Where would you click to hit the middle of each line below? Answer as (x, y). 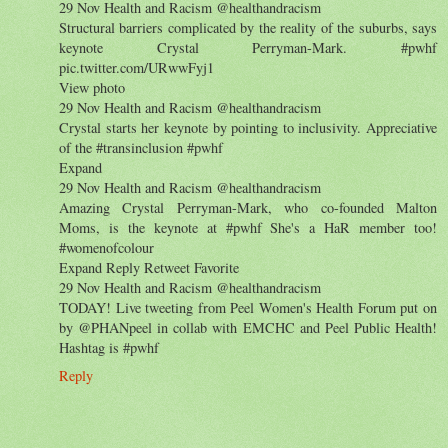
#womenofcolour (106, 247)
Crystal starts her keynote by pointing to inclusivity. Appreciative (248, 127)
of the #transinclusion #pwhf (141, 147)
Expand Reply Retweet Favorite (149, 267)
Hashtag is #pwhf (109, 347)
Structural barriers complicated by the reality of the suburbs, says (248, 27)
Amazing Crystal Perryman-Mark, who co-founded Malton (248, 207)
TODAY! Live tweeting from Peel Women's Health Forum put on (248, 307)
